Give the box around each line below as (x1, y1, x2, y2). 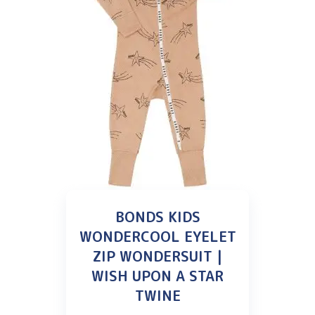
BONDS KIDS (115, 206, 200, 226)
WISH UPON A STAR (91, 265, 224, 285)
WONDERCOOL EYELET (79, 226, 236, 246)
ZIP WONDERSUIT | (93, 245, 222, 266)
